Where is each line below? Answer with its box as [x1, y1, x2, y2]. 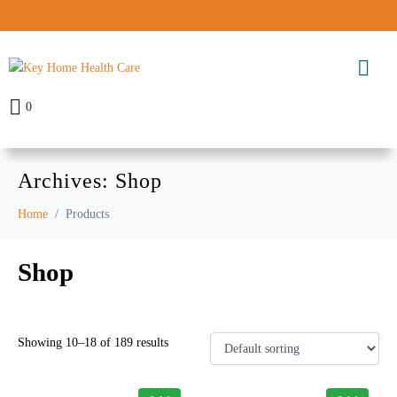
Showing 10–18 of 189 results [18, 336, 168, 350]
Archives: [18, 169, 115, 193]
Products [66, 206, 109, 221]
